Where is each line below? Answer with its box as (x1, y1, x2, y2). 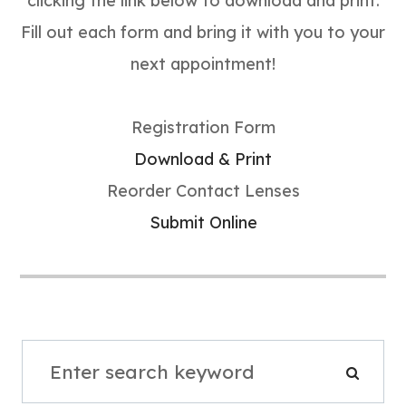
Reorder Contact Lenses (106, 180, 300, 201)
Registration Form (130, 117, 275, 138)
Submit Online (149, 212, 257, 233)
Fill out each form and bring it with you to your (21, 22, 385, 43)
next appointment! (130, 53, 275, 74)
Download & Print (134, 149, 272, 169)
